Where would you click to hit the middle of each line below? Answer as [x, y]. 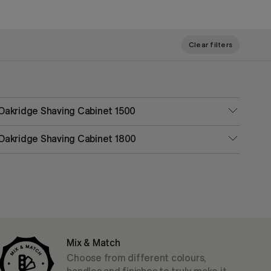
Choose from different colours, [137, 258]
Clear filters [210, 44]
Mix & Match [93, 243]
